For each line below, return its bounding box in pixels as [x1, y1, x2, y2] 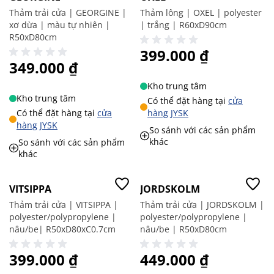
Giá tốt [12, 162, 30, 170]
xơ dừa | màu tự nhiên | [9, 19, 110, 31]
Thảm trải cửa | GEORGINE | [9, 7, 127, 18]
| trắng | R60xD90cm [140, 19, 227, 31]
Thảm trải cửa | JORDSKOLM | [140, 199, 264, 210]
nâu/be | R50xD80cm [140, 223, 227, 235]
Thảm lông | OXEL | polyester [140, 7, 262, 18]
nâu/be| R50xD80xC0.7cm [9, 223, 116, 235]
